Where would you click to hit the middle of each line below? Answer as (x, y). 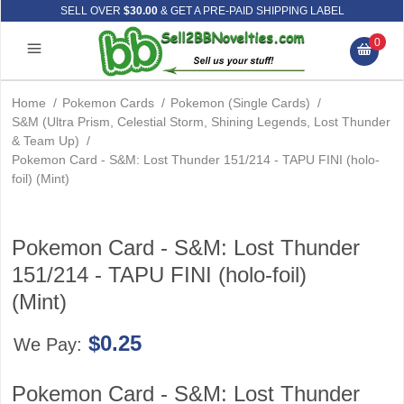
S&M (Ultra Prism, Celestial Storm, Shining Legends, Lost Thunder (201, 122)
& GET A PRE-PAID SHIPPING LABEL (251, 11)
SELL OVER (92, 11)
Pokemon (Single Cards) (240, 103)
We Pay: (50, 344)
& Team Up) (46, 141)
